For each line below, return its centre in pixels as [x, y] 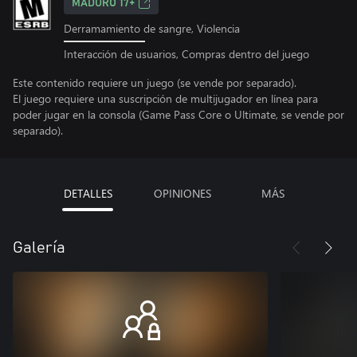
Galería [39, 247]
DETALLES [88, 193]
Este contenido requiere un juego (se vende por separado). [155, 82]
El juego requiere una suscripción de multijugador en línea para [165, 98]
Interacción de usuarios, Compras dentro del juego [186, 53]
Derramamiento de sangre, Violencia [152, 28]
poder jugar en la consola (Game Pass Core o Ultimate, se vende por [178, 114]
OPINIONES [182, 193]
